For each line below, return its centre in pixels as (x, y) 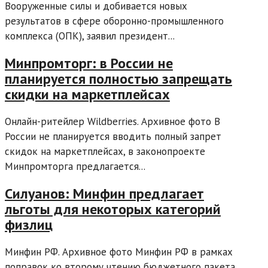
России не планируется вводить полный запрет (113, 137)
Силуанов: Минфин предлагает (104, 193)
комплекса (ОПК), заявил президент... (90, 36)
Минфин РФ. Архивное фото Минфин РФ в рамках (119, 252)
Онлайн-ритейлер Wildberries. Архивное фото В (112, 122)
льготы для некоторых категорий (113, 209)
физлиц (29, 224)
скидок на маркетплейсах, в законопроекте (105, 152)
